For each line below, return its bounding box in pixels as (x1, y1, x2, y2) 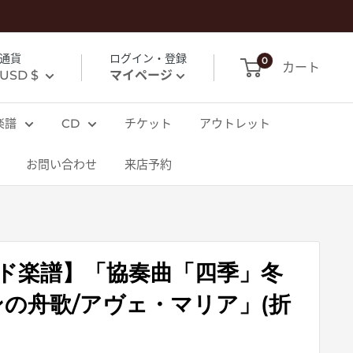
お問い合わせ (26, 157, 97, 172)
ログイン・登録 (110, 51, 187, 65)
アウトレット (199, 116, 270, 131)
